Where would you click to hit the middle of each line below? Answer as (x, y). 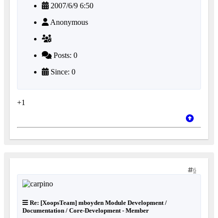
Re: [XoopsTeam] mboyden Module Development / (98, 202)
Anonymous (68, 22)
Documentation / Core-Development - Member (86, 210)
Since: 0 (62, 72)
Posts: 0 (64, 55)
